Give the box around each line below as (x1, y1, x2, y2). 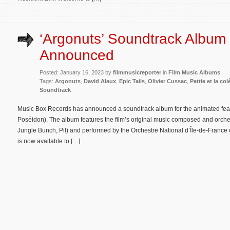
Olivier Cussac (148, 78, 187, 84)
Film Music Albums (168, 69, 220, 75)
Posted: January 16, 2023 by (40, 69, 113, 75)
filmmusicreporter (113, 69, 161, 75)
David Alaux (84, 78, 116, 84)
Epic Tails (119, 78, 145, 84)
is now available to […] (17, 137, 80, 145)
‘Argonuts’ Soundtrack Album (40, 30, 226, 47)
